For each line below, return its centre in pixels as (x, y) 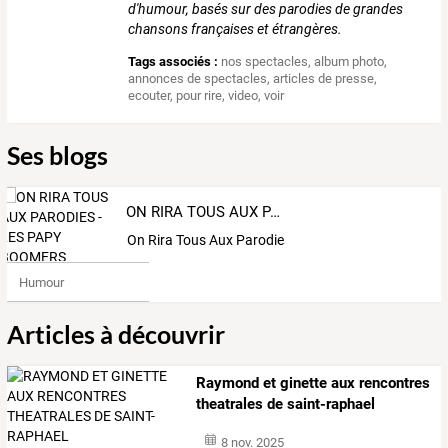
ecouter (149, 96)
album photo (349, 62)
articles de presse (324, 79)
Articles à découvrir (116, 334)
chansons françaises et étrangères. (235, 29)
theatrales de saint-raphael (286, 404)
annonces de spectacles (198, 79)
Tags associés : (173, 62)
